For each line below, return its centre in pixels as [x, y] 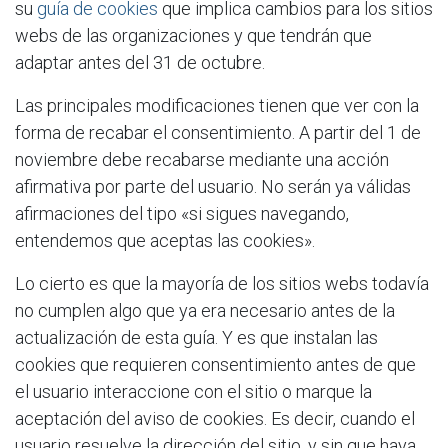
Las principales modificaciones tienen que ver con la [217, 105]
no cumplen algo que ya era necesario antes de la [205, 310]
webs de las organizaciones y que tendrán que [193, 35]
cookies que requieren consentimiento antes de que [215, 364]
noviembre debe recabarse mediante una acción [202, 159]
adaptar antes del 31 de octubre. [140, 62]
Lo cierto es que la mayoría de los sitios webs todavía [222, 283]
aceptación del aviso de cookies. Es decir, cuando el [215, 418]
